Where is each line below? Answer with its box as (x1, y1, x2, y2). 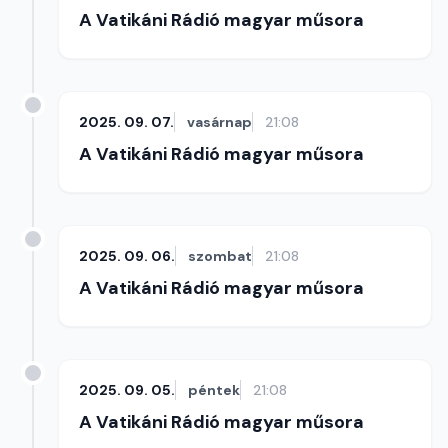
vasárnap (187, 113, 252, 131)
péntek (188, 381, 240, 399)
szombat (188, 247, 252, 265)
